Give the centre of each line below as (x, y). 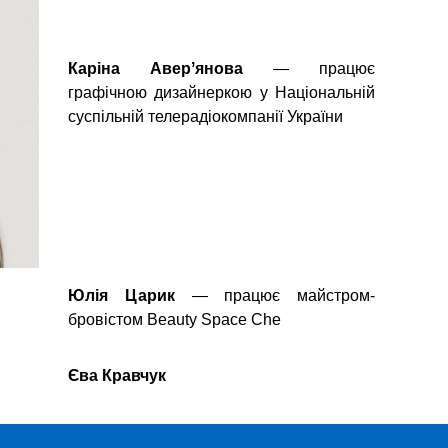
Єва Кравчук (117, 376)
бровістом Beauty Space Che (175, 320)
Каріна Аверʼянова (170, 69)
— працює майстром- (274, 296)
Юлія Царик (121, 296)
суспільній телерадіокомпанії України (206, 117)
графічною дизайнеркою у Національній (221, 93)
